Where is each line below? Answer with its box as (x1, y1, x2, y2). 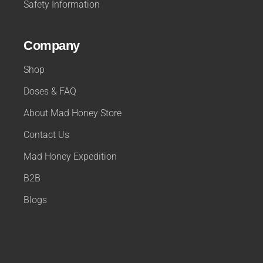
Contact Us (23, 129, 70, 140)
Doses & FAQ (23, 85, 77, 97)
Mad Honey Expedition (23, 150, 117, 162)
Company (23, 38, 80, 53)
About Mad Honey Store (23, 107, 122, 119)
